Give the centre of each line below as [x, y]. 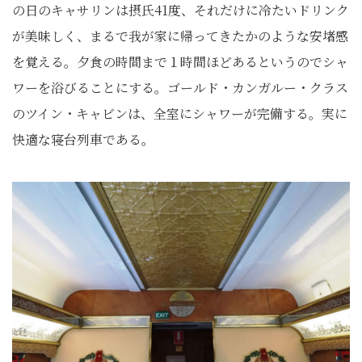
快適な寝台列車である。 [83, 139]
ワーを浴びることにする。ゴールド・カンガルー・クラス [180, 87]
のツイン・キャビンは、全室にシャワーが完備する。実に [180, 113]
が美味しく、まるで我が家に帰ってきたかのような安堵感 [180, 36]
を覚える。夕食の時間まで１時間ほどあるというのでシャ [180, 61]
